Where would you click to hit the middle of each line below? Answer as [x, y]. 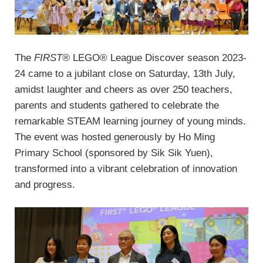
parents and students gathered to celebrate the [117, 105]
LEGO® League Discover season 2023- [158, 58]
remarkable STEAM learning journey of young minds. [130, 121]
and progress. [45, 184]
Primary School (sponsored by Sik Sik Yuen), [114, 153]
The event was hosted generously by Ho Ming [115, 137]
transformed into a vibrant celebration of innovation [126, 168]
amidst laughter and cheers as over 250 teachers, [124, 89]
